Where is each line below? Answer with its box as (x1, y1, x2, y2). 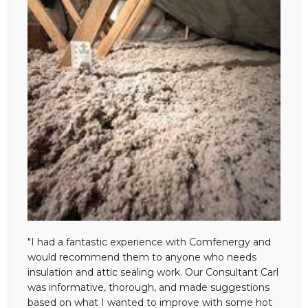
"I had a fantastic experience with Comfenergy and (27, 236, 271, 249)
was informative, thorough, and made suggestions (27, 281, 269, 294)
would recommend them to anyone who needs (27, 251, 256, 264)
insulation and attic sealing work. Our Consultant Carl (27, 266, 278, 279)
